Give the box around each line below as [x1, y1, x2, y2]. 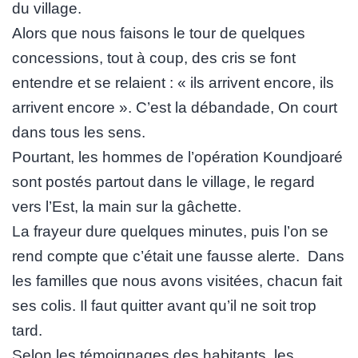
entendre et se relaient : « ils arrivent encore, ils [12, 74, 334, 92]
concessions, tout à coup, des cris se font [12, 50, 296, 67]
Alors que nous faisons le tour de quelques [12, 25, 305, 42]
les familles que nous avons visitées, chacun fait [12, 272, 342, 290]
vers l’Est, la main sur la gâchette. [12, 198, 241, 216]
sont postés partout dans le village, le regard [12, 173, 315, 191]
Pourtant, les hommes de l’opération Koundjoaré [12, 149, 343, 166]
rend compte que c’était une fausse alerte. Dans [12, 248, 344, 265]
